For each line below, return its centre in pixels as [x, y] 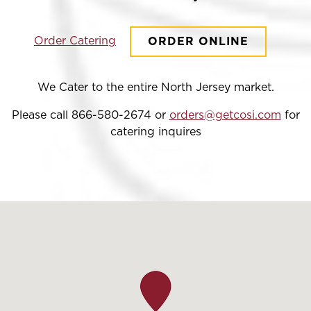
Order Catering [75, 41]
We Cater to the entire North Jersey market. [155, 88]
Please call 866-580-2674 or [90, 116]
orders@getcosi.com [225, 116]
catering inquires [155, 132]
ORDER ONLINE [198, 42]
